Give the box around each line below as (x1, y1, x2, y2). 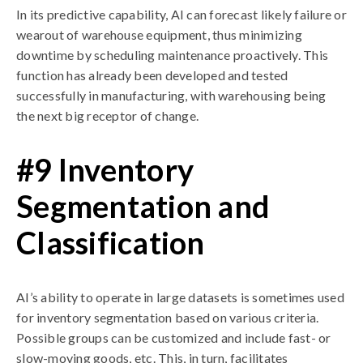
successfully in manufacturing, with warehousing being (16, 88, 327, 103)
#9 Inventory (16, 151, 194, 188)
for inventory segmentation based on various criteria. (16, 310, 319, 325)
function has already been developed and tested (16, 67, 288, 83)
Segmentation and (16, 187, 270, 224)
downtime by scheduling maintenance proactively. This (16, 47, 328, 62)
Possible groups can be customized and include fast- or (16, 330, 331, 345)
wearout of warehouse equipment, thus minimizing (16, 27, 302, 42)
